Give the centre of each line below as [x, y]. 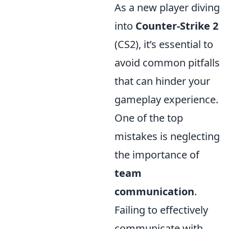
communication [154, 192]
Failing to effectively [161, 210]
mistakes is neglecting [167, 136]
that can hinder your [162, 81]
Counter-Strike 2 [177, 26]
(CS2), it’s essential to [164, 44]
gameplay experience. [166, 100]
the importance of [157, 155]
